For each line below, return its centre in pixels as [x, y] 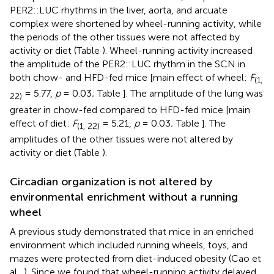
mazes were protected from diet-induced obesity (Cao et [135, 258]
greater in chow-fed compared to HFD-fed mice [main [130, 109]
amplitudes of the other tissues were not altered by [121, 139]
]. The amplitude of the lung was [193, 94]
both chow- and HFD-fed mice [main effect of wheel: [130, 78]
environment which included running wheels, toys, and [129, 245]
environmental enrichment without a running [124, 197]
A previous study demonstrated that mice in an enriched [132, 231]
